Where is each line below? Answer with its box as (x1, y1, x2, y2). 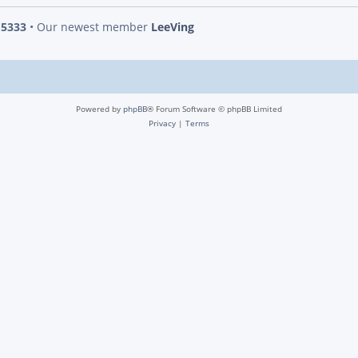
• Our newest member (26, 19, 151, 35)
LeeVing (151, 19, 194, 35)
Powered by (76, 103, 123, 115)
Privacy (149, 117, 176, 129)
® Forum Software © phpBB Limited (147, 103, 282, 115)
